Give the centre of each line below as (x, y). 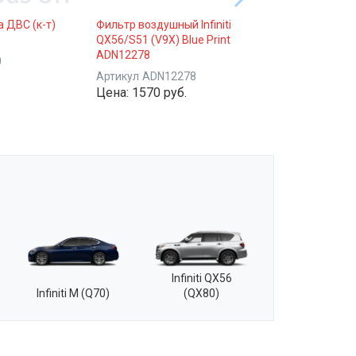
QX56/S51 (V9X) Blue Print (163, 40)
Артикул (117, 76)
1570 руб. (159, 93)
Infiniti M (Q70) (73, 293)
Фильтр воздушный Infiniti (163, 25)
